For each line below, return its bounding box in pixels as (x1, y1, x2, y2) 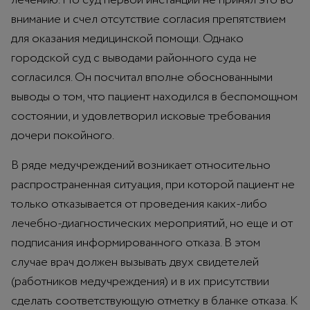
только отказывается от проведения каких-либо (11, 194, 267, 213)
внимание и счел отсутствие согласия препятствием (11, 10, 286, 28)
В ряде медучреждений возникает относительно (11, 156, 271, 174)
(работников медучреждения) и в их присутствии (11, 272, 269, 291)
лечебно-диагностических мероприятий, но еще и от (11, 214, 293, 232)
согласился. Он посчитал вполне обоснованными (11, 68, 273, 86)
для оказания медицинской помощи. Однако (11, 29, 244, 48)
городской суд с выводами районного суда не (11, 48, 257, 67)
